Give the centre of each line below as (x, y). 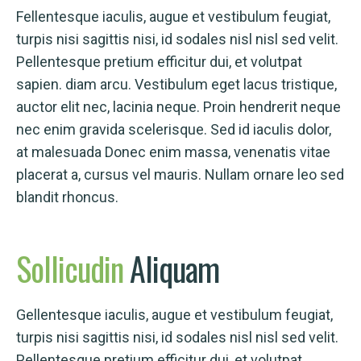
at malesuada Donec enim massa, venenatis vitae (173, 152)
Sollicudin (73, 268)
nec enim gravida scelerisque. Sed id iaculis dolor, (174, 129)
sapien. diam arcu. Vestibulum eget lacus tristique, (176, 84)
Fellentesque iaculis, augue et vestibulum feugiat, (173, 17)
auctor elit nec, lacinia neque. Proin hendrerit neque (178, 107)
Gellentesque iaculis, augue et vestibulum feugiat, (174, 315)
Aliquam (174, 268)
